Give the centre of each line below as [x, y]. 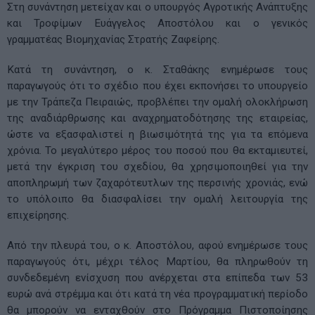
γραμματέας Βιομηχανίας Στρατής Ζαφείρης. [113, 40]
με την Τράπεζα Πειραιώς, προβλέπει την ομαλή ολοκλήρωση [157, 102]
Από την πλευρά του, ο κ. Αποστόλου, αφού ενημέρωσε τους [157, 246]
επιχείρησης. [38, 216]
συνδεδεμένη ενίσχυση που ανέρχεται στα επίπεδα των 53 [157, 278]
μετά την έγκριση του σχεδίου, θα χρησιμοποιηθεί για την [157, 167]
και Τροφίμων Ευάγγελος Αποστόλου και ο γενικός [157, 24]
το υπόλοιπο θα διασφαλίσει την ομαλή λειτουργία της [157, 199]
